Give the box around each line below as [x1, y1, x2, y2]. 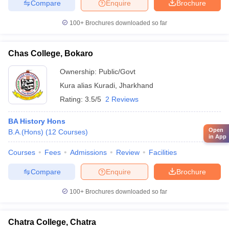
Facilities [149, 148, 177, 156]
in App [209, 133, 226, 140]
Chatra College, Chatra [8, 218, 96, 226]
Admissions [70, 148, 107, 156]
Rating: [60, 95, 85, 103]
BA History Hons [8, 117, 65, 125]
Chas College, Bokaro [8, 49, 93, 58]
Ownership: [60, 67, 99, 76]
